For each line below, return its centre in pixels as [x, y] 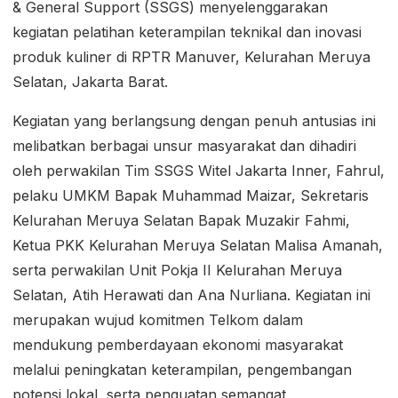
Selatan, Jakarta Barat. [90, 82]
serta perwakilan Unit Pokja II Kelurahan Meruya [177, 271]
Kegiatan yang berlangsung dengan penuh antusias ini [194, 121]
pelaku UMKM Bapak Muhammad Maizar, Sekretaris [191, 196]
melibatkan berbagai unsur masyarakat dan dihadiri [184, 146]
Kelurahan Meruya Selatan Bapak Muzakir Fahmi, [181, 221]
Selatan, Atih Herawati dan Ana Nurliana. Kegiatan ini [191, 295]
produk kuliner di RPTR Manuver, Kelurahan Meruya [191, 57]
